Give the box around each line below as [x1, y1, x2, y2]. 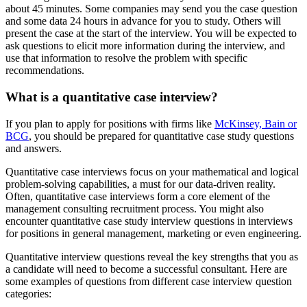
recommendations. [5, 64, 84, 77]
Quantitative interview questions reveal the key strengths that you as [5, 250, 298, 262]
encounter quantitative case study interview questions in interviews [5, 214, 293, 227]
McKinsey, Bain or [214, 117, 297, 130]
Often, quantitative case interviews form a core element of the [5, 190, 270, 202]
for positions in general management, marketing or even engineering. [5, 227, 302, 239]
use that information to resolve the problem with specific [5, 52, 247, 64]
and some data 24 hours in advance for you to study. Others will [5, 15, 281, 27]
